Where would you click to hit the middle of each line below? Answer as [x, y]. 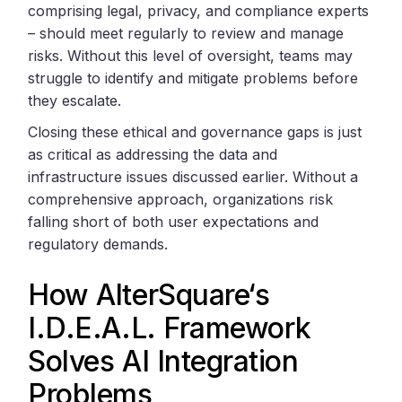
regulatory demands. [98, 244]
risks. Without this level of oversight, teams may [191, 55]
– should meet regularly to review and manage [186, 33]
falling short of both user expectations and [174, 221]
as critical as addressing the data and [153, 154]
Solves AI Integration [163, 361]
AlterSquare [172, 294]
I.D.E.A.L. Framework [170, 328]
